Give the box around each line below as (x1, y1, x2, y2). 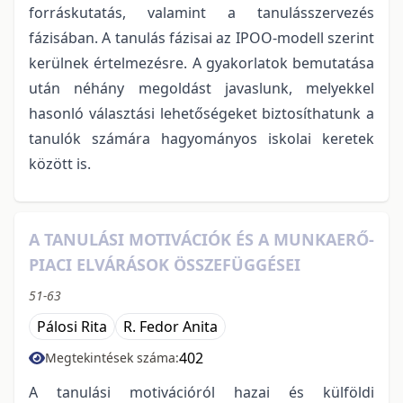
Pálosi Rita (37, 316, 107, 336)
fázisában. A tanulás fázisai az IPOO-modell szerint (29, 27, 374, 48)
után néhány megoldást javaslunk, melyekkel (29, 77, 374, 98)
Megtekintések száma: (45, 348, 179, 366)
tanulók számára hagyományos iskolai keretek (29, 128, 374, 148)
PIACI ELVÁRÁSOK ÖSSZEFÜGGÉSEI (29, 253, 300, 275)
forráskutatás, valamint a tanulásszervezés (29, 2, 374, 22)
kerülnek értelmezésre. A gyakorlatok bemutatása (29, 52, 374, 73)
